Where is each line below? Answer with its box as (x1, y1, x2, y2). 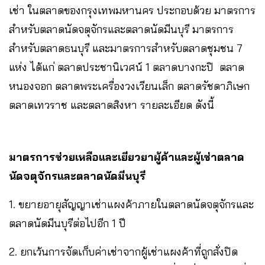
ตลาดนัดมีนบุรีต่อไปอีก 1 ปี (9, 216, 135, 230)
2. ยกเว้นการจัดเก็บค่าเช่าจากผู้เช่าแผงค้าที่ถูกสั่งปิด (9, 244, 238, 258)
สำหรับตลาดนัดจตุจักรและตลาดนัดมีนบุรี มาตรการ (9, 22, 234, 36)
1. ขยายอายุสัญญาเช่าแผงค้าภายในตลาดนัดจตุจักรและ (9, 197, 254, 211)
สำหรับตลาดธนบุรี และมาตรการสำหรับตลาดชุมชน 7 (9, 41, 243, 55)
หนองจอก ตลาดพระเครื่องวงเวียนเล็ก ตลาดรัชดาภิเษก (9, 79, 250, 93)
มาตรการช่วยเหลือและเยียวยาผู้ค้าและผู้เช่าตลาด (9, 150, 244, 164)
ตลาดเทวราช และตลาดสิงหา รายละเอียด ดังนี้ (9, 98, 214, 112)
